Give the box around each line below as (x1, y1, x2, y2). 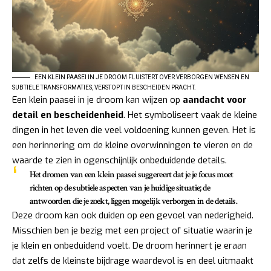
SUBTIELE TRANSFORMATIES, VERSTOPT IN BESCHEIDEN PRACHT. (12, 83, 196, 91)
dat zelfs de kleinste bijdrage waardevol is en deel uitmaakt (12, 254, 253, 267)
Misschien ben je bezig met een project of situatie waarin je (12, 224, 252, 237)
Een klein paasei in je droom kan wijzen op (12, 93, 183, 106)
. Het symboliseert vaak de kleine (123, 108, 257, 121)
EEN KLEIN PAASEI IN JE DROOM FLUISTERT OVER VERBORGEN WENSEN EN (34, 73, 249, 80)
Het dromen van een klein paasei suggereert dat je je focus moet (29, 168, 233, 180)
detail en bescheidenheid (12, 108, 123, 121)
